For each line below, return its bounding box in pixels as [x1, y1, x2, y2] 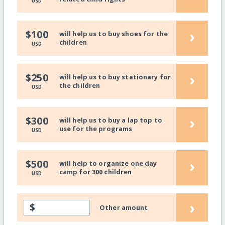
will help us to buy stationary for [59, 72, 171, 81]
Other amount [99, 202, 148, 212]
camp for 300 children [59, 167, 132, 176]
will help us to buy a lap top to [59, 115, 162, 125]
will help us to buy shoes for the [59, 29, 168, 38]
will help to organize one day [59, 158, 157, 168]
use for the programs [59, 124, 133, 133]
